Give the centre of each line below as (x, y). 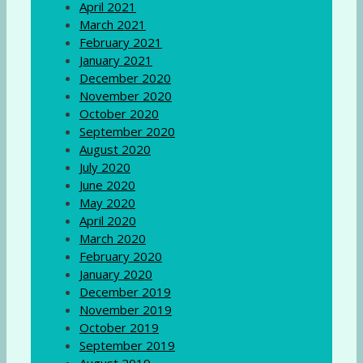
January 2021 (116, 60)
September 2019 (127, 346)
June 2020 (107, 185)
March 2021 (113, 25)
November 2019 (126, 310)
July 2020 (105, 167)
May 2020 (107, 203)
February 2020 (121, 256)
